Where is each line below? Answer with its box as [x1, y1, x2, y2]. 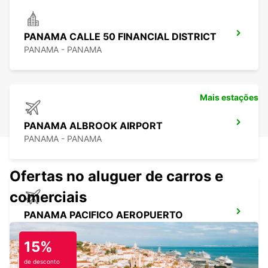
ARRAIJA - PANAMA [24, 223, 101, 233]
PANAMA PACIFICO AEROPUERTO [24, 209, 183, 221]
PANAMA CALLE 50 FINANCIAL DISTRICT [24, 31, 217, 43]
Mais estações [200, 92, 258, 103]
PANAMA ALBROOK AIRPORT [24, 120, 163, 132]
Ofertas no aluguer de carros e [10, 167, 223, 185]
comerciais [10, 188, 87, 206]
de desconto [24, 258, 60, 266]
